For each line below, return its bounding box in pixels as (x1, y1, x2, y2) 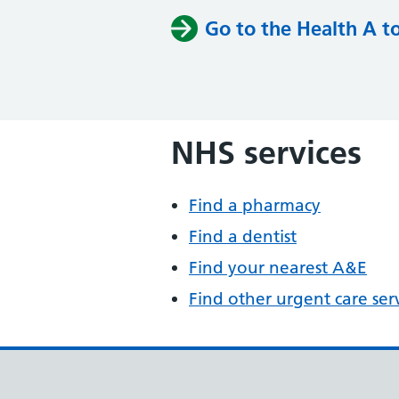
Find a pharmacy (189, 195, 321, 216)
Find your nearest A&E (189, 257, 367, 279)
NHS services (171, 134, 362, 173)
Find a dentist (189, 226, 297, 248)
